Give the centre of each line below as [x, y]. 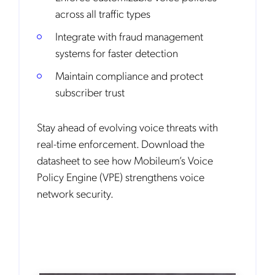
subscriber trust [90, 92]
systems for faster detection [117, 52]
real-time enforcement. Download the [121, 143]
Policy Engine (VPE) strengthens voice [121, 176]
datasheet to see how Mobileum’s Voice [125, 160]
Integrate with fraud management [129, 36]
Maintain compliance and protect [129, 75]
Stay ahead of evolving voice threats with [127, 127]
